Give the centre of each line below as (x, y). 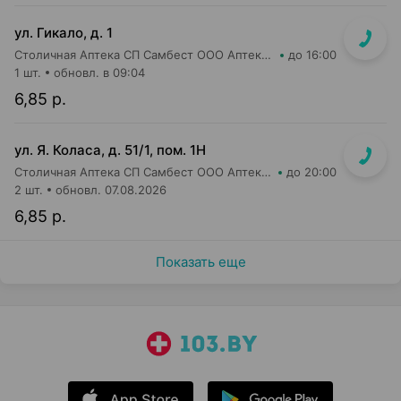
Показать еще (200, 262)
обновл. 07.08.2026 (111, 190)
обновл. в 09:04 (99, 73)
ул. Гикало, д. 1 (64, 33)
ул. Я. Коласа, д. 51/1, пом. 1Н (110, 150)
